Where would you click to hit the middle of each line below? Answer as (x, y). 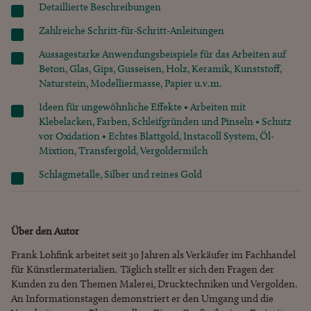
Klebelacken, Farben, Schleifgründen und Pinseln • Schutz (165, 122)
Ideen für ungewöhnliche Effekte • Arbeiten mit (142, 107)
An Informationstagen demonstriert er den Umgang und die (142, 299)
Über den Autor (45, 232)
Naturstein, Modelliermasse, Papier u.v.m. (131, 84)
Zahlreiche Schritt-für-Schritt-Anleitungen (132, 31)
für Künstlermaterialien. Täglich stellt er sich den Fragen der (143, 270)
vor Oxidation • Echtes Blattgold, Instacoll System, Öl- (157, 136)
